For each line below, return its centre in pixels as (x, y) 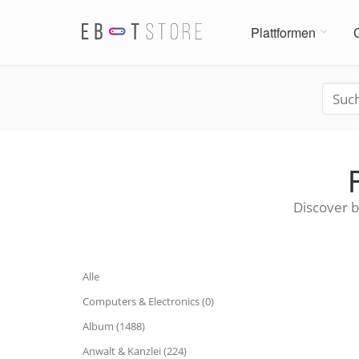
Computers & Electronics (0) (148, 301)
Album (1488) (114, 326)
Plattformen (283, 32)
